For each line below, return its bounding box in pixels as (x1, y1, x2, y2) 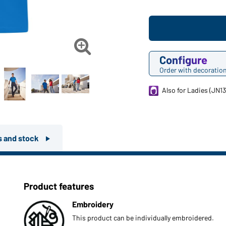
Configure (159, 53, 207, 67)
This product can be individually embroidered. (72, 213, 214, 222)
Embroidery (72, 199, 114, 209)
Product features (23, 180, 94, 192)
